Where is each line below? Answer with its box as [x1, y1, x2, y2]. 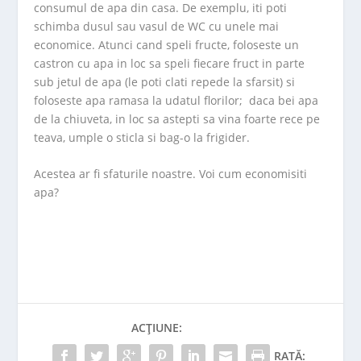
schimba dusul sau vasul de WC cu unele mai [34, 18, 280, 34]
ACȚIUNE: [131, 319, 182, 335]
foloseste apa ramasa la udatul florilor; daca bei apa [34, 92, 319, 108]
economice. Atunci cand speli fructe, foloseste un [34, 36, 300, 52]
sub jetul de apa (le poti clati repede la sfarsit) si [34, 73, 296, 89]
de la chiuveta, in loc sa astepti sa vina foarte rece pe [34, 110, 321, 127]
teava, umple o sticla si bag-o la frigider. [34, 129, 251, 145]
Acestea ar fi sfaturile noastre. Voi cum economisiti [34, 166, 308, 182]
